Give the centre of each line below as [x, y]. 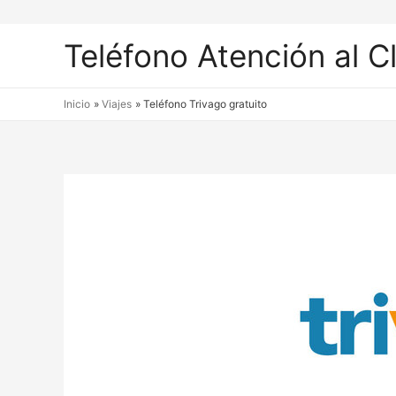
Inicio [77, 104]
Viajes [117, 104]
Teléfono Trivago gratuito [206, 104]
